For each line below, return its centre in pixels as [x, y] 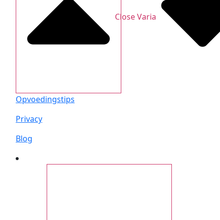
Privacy [29, 119]
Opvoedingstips [45, 99]
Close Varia [136, 17]
